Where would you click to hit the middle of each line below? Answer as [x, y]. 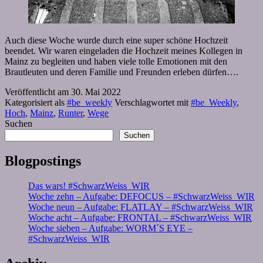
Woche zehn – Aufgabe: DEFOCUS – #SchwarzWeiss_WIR [141, 196]
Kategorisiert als [36, 103]
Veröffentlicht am [38, 92]
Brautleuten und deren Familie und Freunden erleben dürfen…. [122, 72]
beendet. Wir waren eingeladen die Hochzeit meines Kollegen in [124, 51]
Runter [70, 113]
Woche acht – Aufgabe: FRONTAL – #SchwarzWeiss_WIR [140, 218]
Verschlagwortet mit [153, 103]
